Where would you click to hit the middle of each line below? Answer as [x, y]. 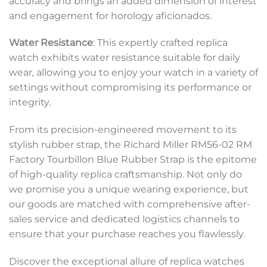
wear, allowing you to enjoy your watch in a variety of [133, 73]
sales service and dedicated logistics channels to [124, 219]
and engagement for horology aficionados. [110, 15]
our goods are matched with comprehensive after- [130, 204]
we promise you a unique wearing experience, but [129, 190]
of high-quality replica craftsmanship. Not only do [125, 175]
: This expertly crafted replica [160, 43]
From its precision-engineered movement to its [123, 130]
